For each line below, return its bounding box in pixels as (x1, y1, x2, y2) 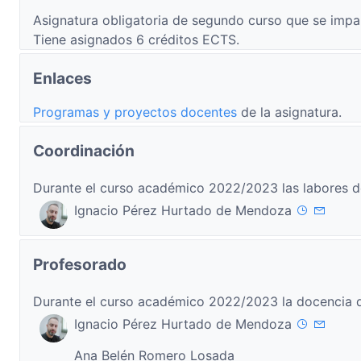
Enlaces (33, 68, 92, 88)
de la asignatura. (241, 104, 342, 120)
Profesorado (33, 255, 127, 274)
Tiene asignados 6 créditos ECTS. (33, 31, 239, 48)
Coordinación (33, 141, 135, 160)
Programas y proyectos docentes (33, 104, 241, 120)
